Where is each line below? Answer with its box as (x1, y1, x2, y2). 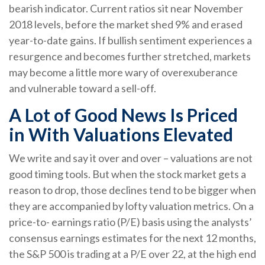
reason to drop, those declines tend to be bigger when (9, 183, 256, 197)
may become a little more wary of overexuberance (9, 66, 238, 79)
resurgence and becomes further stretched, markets (9, 50, 251, 63)
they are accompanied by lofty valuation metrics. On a (9, 199, 254, 213)
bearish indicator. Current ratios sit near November (9, 2, 243, 15)
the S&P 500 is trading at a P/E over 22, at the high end (9, 247, 256, 261)
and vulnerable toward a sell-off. (9, 82, 156, 95)
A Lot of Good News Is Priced (9, 104, 238, 126)
